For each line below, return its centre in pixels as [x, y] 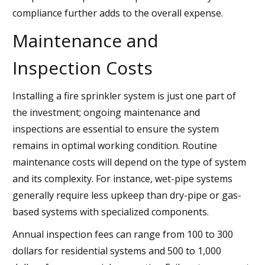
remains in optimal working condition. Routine [115, 145]
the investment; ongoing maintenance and [106, 112]
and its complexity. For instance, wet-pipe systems [122, 178]
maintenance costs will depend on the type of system [129, 162]
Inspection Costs [83, 67]
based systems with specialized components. [111, 211]
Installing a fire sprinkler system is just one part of [124, 96]
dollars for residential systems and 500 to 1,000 [117, 251]
